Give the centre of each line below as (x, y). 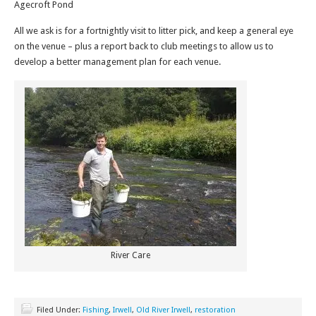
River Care (130, 255)
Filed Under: (60, 310)
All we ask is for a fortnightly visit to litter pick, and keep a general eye (154, 31)
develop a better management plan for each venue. (117, 62)
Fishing (96, 310)
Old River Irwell (163, 310)
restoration (215, 310)
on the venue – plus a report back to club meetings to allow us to (144, 46)
